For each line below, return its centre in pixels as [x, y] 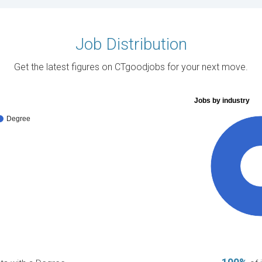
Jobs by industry [222, 100]
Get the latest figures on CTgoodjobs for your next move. [131, 67]
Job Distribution [131, 44]
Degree [18, 118]
